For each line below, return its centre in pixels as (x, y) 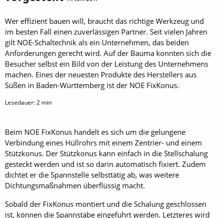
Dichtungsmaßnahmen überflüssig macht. (75, 185)
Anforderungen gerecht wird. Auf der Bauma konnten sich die (108, 53)
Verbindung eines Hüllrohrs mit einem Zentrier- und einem (103, 142)
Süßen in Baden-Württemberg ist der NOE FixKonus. (92, 85)
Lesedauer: (21, 102)
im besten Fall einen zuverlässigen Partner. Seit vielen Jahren (106, 31)
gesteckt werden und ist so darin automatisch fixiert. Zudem (105, 164)
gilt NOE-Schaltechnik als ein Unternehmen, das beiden (97, 42)
